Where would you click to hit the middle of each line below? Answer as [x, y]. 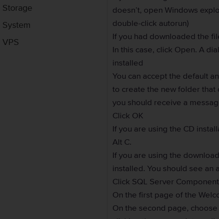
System [17, 25]
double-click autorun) [151, 23]
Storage [17, 8]
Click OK [128, 116]
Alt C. [122, 142]
